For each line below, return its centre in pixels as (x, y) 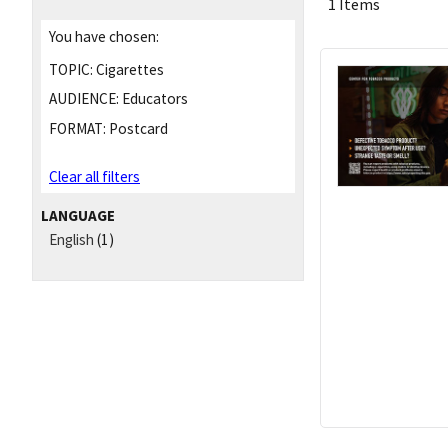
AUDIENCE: (84, 99)
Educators (153, 99)
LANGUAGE (78, 215)
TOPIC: (71, 69)
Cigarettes (128, 69)
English (71, 240)
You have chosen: (104, 36)
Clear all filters (94, 177)
